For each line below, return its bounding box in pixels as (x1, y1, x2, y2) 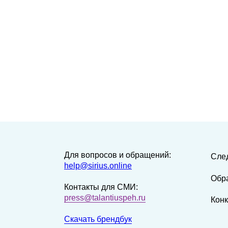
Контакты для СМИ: (64, 183, 138, 191)
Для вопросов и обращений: (64, 151, 171, 159)
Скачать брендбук (64, 215, 132, 223)
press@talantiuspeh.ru (64, 193, 146, 202)
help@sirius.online (64, 161, 132, 170)
